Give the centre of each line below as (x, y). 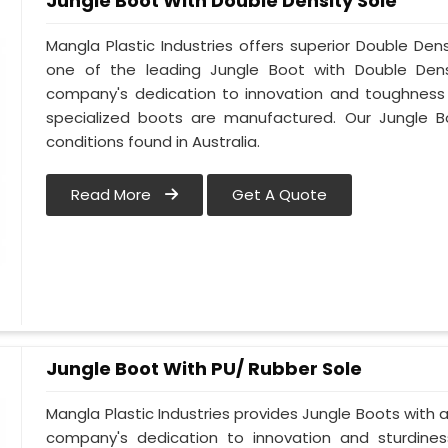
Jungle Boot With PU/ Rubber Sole (204, 368)
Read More (113, 195)
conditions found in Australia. (153, 142)
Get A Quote (280, 195)
